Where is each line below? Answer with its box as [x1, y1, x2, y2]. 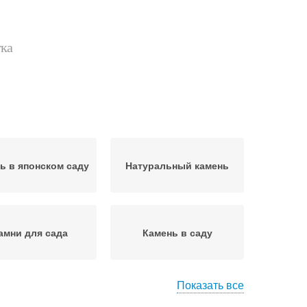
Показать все [177, 277, 244, 293]
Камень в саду [142, 225, 212, 239]
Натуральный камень [125, 158, 229, 172]
